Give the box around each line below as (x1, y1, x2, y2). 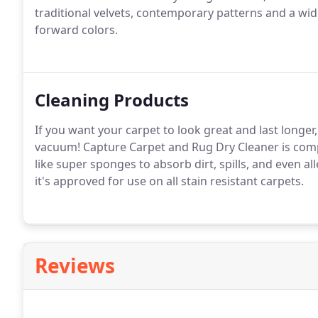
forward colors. (35, 22, 118, 38)
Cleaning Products (35, 88, 189, 111)
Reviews (35, 252, 115, 279)
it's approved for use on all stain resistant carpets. (35, 173, 304, 189)
